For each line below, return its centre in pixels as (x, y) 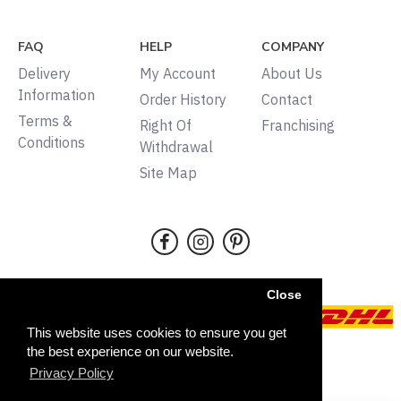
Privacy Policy (72, 373)
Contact (286, 99)
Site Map (168, 172)
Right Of (165, 125)
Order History (183, 99)
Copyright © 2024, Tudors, (200, 360)
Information (56, 94)
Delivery (44, 73)
